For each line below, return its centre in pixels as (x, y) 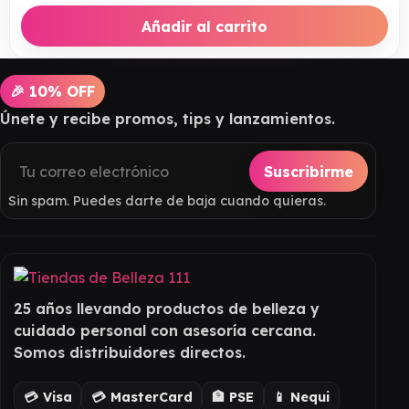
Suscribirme (309, 171)
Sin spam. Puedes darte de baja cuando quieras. (167, 201)
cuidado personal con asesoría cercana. (165, 331)
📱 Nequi (302, 397)
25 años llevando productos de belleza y (167, 309)
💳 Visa (47, 397)
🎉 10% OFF (53, 92)
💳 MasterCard (142, 397)
